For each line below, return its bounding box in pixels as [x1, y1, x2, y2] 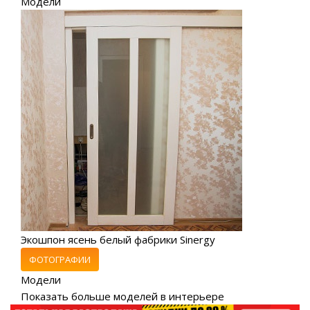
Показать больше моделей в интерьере [21, 289, 224, 303]
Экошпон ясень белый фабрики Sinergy [21, 232, 215, 246]
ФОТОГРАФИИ [29, 253, 91, 266]
